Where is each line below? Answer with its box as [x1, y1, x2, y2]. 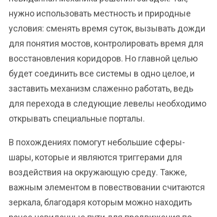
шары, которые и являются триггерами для [9, 152, 182, 162]
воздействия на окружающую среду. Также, [9, 167, 186, 177]
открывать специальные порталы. [9, 113, 145, 124]
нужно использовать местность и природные [9, 8, 191, 18]
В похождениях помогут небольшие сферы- [9, 137, 185, 147]
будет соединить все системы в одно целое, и [9, 68, 195, 78]
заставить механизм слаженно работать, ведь [9, 83, 193, 93]
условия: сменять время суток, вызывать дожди [9, 23, 205, 33]
